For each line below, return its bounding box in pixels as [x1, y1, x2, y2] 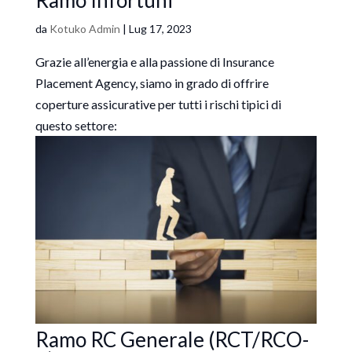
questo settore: [35, 117, 117, 133]
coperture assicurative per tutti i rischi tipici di [35, 96, 281, 112]
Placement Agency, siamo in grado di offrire [35, 75, 269, 90]
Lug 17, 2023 [128, 21, 192, 35]
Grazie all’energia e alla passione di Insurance [35, 53, 274, 69]
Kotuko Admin [49, 21, 120, 35]
